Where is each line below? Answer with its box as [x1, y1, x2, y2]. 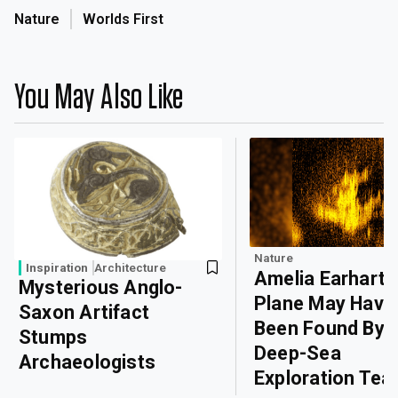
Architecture [94, 259, 166, 275]
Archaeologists [19, 350, 156, 373]
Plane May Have [254, 292, 395, 315]
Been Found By [254, 317, 385, 340]
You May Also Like [14, 80, 184, 116]
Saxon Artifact [19, 300, 150, 323]
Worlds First [83, 11, 163, 28]
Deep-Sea [254, 342, 341, 365]
